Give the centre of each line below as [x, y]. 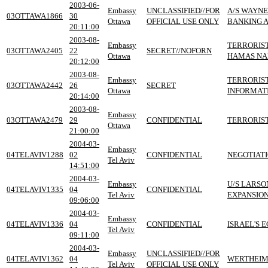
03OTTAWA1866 [35, 16]
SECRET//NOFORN [179, 50]
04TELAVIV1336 [35, 224]
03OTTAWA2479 [35, 120]
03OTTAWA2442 [35, 85]
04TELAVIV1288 [35, 154]
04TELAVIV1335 [35, 189]
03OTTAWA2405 [35, 50]
